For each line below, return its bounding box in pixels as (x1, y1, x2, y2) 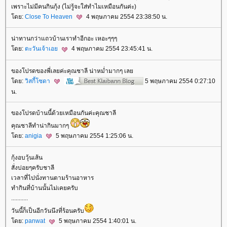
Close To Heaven (25, 13, 74, 20)
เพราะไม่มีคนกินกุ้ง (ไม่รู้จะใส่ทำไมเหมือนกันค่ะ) (11, 3, 136, 10)
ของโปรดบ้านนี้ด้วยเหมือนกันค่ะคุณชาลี (11, 109, 116, 117)
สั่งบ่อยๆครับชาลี (11, 164, 54, 172)
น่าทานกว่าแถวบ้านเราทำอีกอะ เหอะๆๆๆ (11, 35, 117, 43)
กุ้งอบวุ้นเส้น (11, 154, 43, 162)
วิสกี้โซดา (25, 77, 52, 85)
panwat (25, 217, 47, 225)
